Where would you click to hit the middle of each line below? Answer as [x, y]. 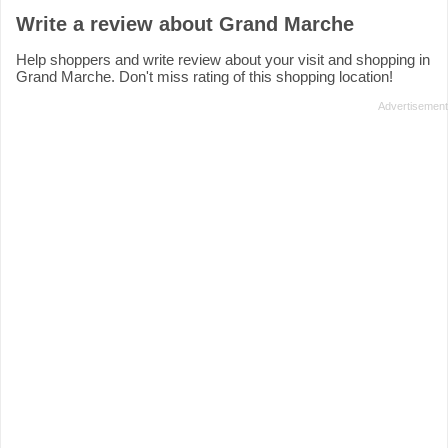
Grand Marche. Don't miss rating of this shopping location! [204, 77]
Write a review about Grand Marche [185, 24]
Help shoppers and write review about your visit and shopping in [223, 60]
